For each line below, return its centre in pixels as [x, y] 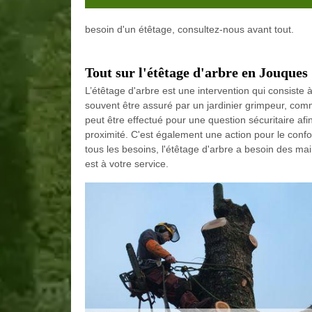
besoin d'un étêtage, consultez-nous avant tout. [189, 29]
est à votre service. [127, 164]
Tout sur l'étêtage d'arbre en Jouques [196, 72]
